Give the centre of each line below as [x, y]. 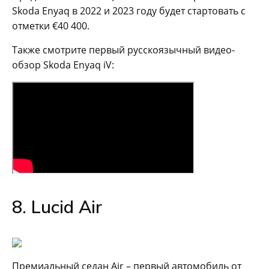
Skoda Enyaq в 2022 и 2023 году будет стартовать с [129, 11]
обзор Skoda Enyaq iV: [63, 65]
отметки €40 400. [51, 26]
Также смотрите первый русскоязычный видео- [123, 50]
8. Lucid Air [57, 206]
